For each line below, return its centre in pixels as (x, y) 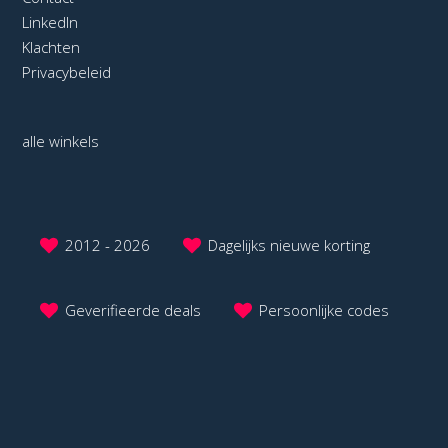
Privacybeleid (67, 72)
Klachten (51, 47)
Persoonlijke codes (324, 310)
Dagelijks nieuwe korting (289, 245)
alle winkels (61, 141)
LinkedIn (50, 22)
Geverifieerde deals (133, 310)
